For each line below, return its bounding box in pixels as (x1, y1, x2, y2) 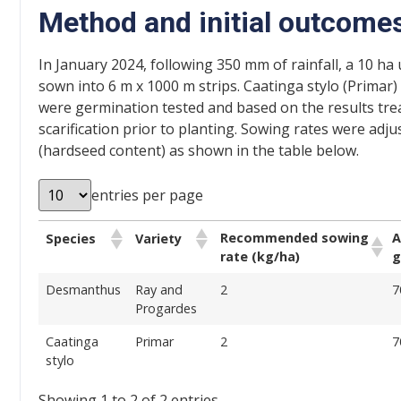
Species (46, 230, 96, 248)
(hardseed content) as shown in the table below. (38, 141, 359, 161)
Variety (135, 230, 182, 248)
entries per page (91, 184, 203, 205)
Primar (135, 332, 174, 350)
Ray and (135, 280, 183, 298)
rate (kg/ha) (220, 247, 300, 265)
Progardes (135, 299, 197, 317)
